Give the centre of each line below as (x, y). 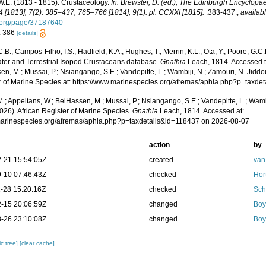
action (159, 145)
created (161, 160)
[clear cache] (37, 243)
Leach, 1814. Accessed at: (201, 111)
